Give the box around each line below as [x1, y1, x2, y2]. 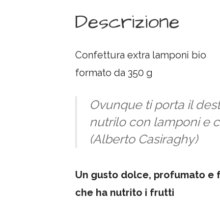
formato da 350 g [75, 66, 153, 79]
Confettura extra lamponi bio [75, 49, 207, 61]
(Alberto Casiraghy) [89, 131, 198, 146]
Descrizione [75, 8, 180, 36]
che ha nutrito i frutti [75, 187, 175, 199]
